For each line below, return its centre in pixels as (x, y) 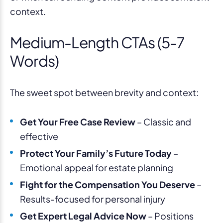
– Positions (170, 216)
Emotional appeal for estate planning (97, 167)
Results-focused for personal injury (93, 199)
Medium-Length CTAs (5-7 (97, 42)
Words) (35, 60)
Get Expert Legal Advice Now (83, 216)
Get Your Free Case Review (78, 121)
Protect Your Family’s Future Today (96, 153)
